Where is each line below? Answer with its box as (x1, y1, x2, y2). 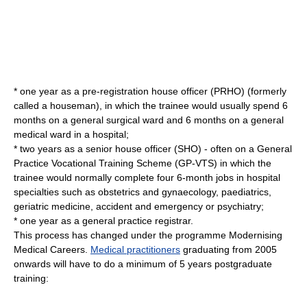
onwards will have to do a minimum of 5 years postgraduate (14, 258, 272, 269)
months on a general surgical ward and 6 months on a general (14, 114, 284, 125)
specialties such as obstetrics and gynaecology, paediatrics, (14, 186, 271, 197)
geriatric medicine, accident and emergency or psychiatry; (14, 201, 264, 212)
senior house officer (86, 143, 171, 154)
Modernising (229, 230, 282, 241)
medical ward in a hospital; (14, 129, 129, 140)
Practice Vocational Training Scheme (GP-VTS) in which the (14, 158, 271, 169)
